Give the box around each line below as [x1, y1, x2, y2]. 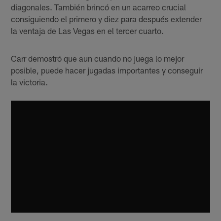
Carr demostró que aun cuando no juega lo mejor [11, 53, 184, 64]
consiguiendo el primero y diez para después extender [11, 14, 202, 24]
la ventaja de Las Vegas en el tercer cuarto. [11, 26, 164, 36]
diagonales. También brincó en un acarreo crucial [11, 2, 186, 12]
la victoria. [11, 77, 48, 87]
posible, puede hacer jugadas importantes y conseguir [11, 65, 203, 75]
